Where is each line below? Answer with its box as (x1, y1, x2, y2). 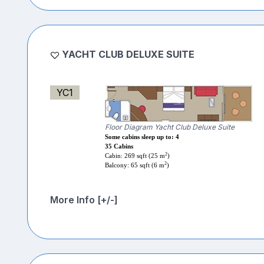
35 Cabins (104, 143, 133, 150)
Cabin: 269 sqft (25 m (104, 153, 165, 160)
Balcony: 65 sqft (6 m (104, 162, 164, 169)
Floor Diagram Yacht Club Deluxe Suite (104, 123, 235, 132)
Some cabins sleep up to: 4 (104, 134, 179, 141)
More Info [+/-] (49, 194, 118, 206)
